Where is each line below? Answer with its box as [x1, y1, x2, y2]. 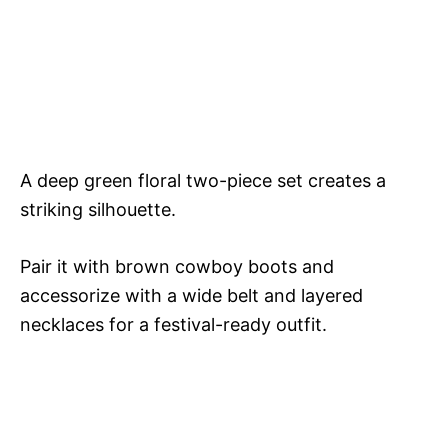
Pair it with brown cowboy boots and [20, 255, 334, 277]
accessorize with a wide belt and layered [20, 284, 363, 306]
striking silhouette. [20, 198, 176, 220]
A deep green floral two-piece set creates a [20, 169, 386, 191]
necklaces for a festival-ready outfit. [20, 313, 327, 335]
